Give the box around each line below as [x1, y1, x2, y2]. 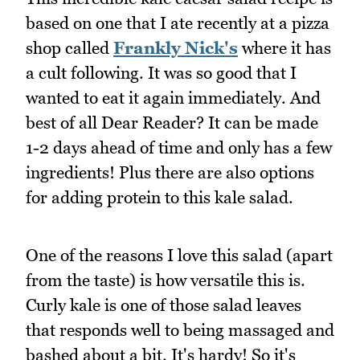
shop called [26, 37, 113, 58]
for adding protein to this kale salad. [26, 186, 293, 207]
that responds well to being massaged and [26, 320, 334, 341]
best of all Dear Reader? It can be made [26, 112, 318, 133]
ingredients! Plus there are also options [26, 162, 314, 182]
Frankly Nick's [113, 37, 238, 58]
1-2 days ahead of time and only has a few [26, 137, 332, 157]
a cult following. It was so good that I [26, 62, 297, 83]
